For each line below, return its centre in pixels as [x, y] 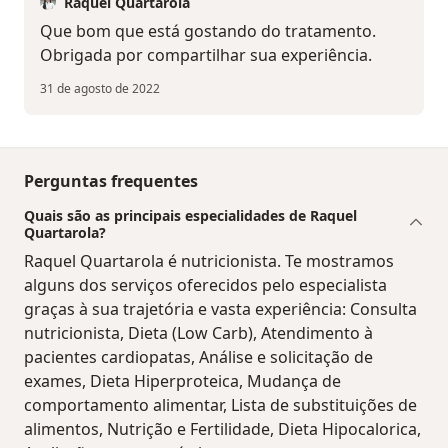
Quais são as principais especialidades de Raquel [190, 215]
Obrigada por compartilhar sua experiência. [206, 54]
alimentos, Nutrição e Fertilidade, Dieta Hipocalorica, [222, 428]
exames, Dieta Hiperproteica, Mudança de [182, 380]
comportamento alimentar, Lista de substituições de [220, 404]
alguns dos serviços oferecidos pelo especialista [205, 284]
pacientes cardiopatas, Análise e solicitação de [198, 356]
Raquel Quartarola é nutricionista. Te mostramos [209, 260]
